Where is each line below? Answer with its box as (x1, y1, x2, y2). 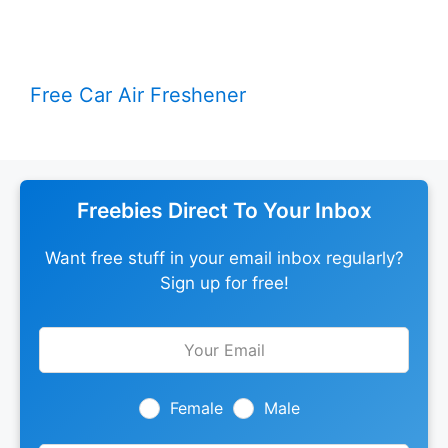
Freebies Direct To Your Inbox (76, 198, 372, 224)
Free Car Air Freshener (30, 83, 246, 108)
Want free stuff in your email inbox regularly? (44, 248, 404, 269)
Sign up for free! (159, 273, 289, 294)
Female (169, 397, 223, 418)
